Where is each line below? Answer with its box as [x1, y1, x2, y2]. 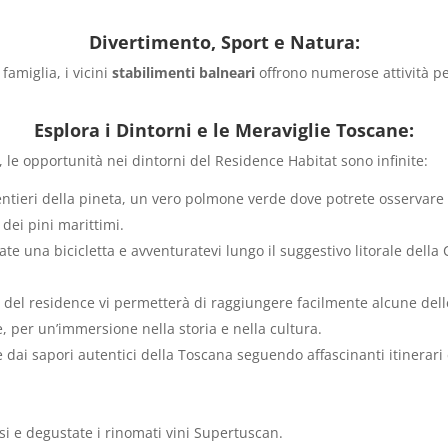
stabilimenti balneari [112, 62, 256, 82]
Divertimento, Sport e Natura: [88, 29, 360, 54]
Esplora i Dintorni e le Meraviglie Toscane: [34, 117, 414, 142]
